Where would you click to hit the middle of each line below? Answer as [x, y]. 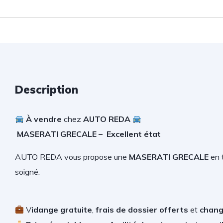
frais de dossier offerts [142, 210]
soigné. [27, 172]
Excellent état [134, 134]
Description [47, 90]
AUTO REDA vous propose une [71, 157]
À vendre [44, 119]
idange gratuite [62, 210]
